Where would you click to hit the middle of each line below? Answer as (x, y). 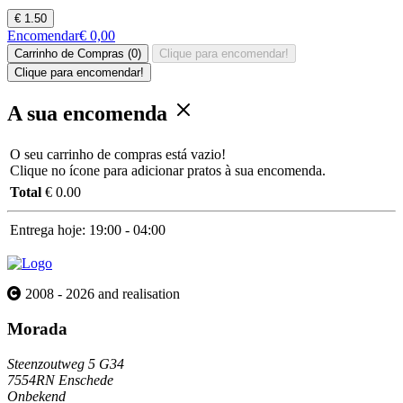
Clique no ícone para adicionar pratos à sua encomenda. (168, 171)
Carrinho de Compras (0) (78, 53)
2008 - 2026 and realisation (103, 294)
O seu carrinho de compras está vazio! (118, 155)
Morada (37, 329)
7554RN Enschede (60, 380)
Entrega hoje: (48, 230)
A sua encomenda (90, 114)
